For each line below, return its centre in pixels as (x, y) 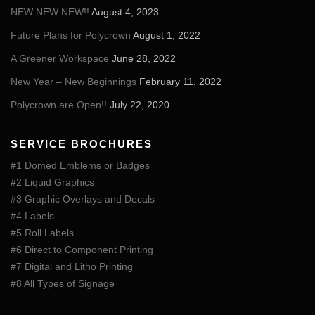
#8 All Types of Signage (63, 283)
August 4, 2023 (125, 12)
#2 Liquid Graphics (52, 182)
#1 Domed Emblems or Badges (80, 165)
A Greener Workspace (60, 58)
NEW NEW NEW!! (50, 12)
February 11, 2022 (180, 81)
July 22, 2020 (140, 104)
